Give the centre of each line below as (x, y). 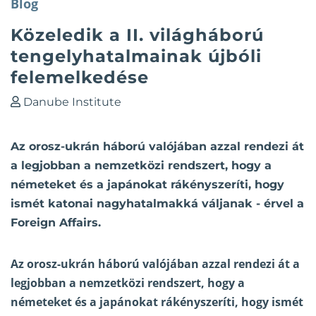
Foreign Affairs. (56, 223)
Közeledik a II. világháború (137, 35)
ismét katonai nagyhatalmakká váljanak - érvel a (157, 204)
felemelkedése (80, 78)
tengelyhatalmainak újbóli (136, 56)
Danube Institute (72, 102)
